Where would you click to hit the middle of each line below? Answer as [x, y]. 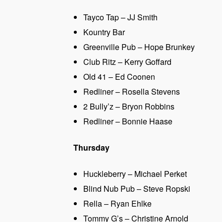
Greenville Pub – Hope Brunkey [139, 47]
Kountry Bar [104, 32]
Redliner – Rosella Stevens [132, 92]
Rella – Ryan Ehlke [117, 203]
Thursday [91, 147]
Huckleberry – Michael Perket [135, 173]
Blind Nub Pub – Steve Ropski [137, 188]
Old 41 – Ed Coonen [119, 77]
